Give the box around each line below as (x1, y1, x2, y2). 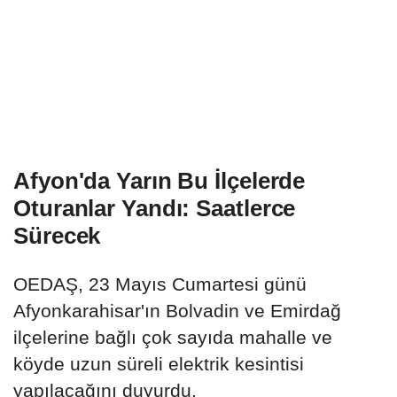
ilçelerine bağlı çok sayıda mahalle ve (13, 327, 332, 348)
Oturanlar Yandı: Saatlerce (13, 195, 296, 222)
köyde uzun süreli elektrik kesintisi (13, 354, 304, 375)
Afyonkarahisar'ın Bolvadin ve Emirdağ (13, 300, 341, 322)
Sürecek (13, 222, 101, 250)
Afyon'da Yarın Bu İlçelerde (13, 167, 306, 195)
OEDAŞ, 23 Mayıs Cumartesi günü (13, 274, 307, 295)
